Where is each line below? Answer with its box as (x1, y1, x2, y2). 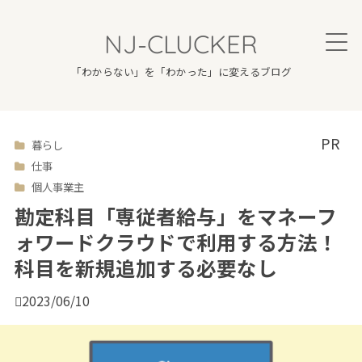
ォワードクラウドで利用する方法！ (14, 227, 338, 257)
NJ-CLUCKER (104, 28, 258, 61)
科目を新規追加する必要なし (14, 253, 277, 283)
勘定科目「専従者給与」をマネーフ (14, 201, 337, 231)
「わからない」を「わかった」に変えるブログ (70, 64, 292, 80)
